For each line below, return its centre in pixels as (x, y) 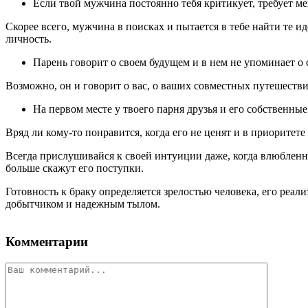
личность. (29, 39)
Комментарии (47, 242)
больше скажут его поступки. (75, 168)
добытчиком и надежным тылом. (83, 204)
